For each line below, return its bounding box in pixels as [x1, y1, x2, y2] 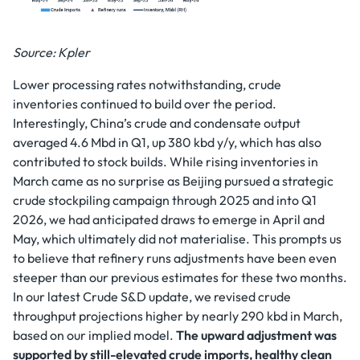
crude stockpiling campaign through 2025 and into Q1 [13, 192, 317, 208]
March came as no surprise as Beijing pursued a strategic [13, 173, 333, 189]
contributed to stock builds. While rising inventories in [13, 153, 318, 170]
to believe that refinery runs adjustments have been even [13, 250, 337, 266]
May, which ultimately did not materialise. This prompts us [13, 231, 342, 247]
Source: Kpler [13, 44, 90, 60]
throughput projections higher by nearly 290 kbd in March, [13, 308, 342, 324]
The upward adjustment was [176, 327, 337, 343]
